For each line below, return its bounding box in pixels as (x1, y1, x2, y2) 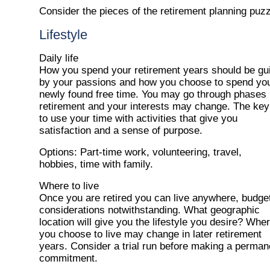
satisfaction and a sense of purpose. (39, 125, 202, 137)
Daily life (39, 52, 78, 64)
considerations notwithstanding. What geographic (39, 204, 260, 216)
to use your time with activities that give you (39, 113, 237, 125)
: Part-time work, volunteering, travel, (74, 146, 242, 159)
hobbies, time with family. (39, 159, 153, 171)
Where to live (39, 180, 99, 192)
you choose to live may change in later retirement (39, 228, 262, 240)
